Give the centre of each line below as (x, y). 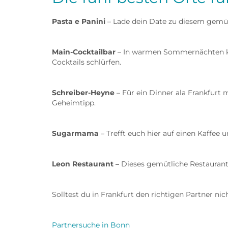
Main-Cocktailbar (84, 52)
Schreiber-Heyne (83, 93)
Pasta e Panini (79, 22)
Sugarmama (75, 134)
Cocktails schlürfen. (87, 62)
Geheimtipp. (74, 103)
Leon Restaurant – (87, 164)
